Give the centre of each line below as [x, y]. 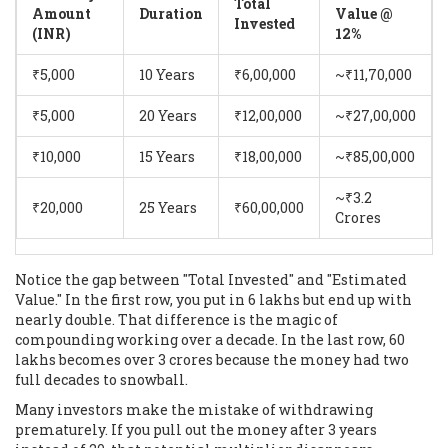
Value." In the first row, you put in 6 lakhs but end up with [213, 299]
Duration [171, 13]
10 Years [167, 74]
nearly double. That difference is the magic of [176, 319]
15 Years [167, 156]
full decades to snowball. [101, 379]
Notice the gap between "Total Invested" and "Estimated [211, 279]
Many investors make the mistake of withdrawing [194, 409]
